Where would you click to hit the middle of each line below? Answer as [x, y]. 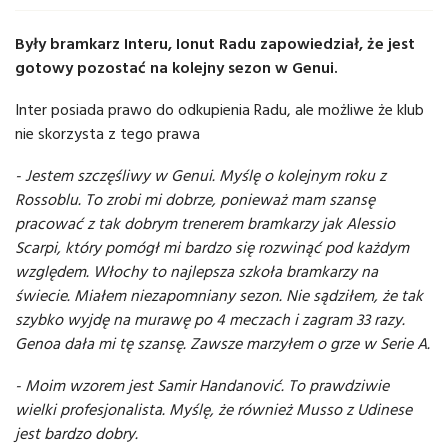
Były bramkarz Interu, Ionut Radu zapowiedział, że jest [215, 43]
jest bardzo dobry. [76, 433]
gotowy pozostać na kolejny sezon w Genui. [176, 67]
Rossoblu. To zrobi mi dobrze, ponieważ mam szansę [195, 199]
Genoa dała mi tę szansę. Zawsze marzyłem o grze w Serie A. [222, 343]
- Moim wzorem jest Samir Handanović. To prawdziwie [202, 385]
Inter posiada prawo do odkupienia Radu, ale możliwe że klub [219, 109]
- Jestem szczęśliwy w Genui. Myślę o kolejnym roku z [200, 175]
